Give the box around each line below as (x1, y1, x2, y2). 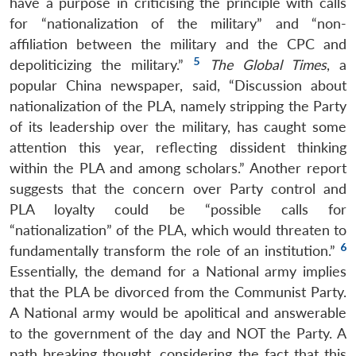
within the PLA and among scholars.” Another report (10, 159, 346, 176)
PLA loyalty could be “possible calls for (10, 200, 346, 218)
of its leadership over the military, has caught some (10, 118, 346, 135)
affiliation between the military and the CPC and (10, 35, 346, 52)
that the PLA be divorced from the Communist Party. (10, 283, 346, 300)
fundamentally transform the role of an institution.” (10, 242, 340, 259)
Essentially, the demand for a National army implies (10, 262, 346, 280)
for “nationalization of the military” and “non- (10, 14, 346, 32)
